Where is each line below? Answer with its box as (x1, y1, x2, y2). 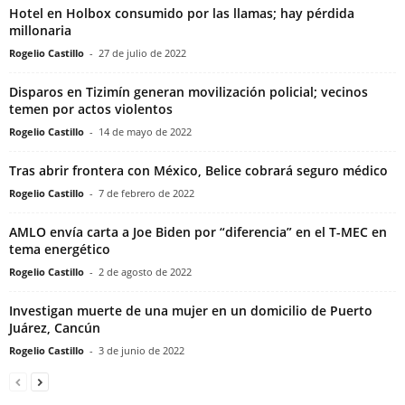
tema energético (9, 240, 110, 258)
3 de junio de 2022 (99, 343, 184, 357)
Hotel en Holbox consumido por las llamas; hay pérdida (9, 4, 354, 22)
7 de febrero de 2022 (99, 185, 194, 200)
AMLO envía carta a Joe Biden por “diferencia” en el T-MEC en (9, 222, 387, 240)
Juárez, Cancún (9, 318, 100, 336)
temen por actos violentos (9, 99, 173, 118)
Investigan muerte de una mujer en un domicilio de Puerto (9, 301, 372, 319)
